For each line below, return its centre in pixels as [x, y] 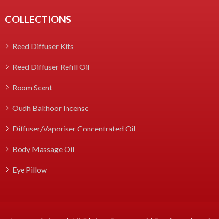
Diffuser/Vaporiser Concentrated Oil [74, 128]
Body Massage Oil [43, 149]
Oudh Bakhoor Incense [50, 108]
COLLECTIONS [38, 19]
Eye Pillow [30, 169]
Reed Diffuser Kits [43, 46]
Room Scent [32, 87]
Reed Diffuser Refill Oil [51, 66]
